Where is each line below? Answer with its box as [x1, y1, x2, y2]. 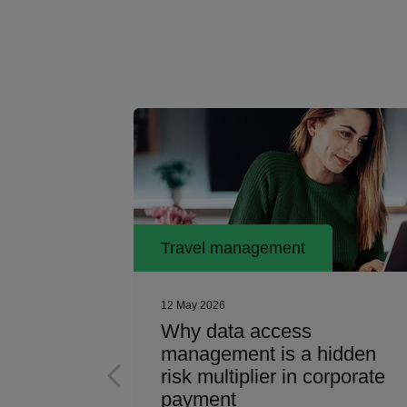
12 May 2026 [161, 299, 225, 312]
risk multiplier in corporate [161, 365, 385, 388]
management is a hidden [161, 342, 376, 365]
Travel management [161, 239, 305, 257]
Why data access [161, 320, 312, 342]
